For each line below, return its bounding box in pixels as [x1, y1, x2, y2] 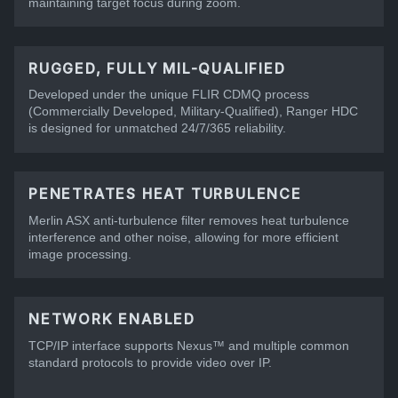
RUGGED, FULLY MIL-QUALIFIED [28, 59, 286, 77]
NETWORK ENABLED [28, 310, 195, 329]
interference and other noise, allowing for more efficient [28, 229, 338, 244]
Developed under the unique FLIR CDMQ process [28, 87, 309, 102]
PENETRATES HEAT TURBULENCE [28, 184, 302, 203]
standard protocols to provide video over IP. [28, 354, 272, 370]
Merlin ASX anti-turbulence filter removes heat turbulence [28, 212, 349, 227]
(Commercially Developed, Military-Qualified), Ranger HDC [28, 104, 358, 119]
